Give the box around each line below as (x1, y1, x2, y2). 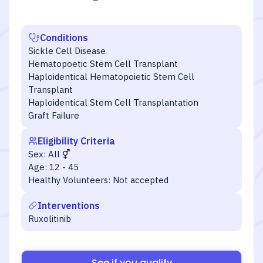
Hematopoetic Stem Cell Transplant (28, 58, 178, 69)
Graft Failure (28, 110, 79, 121)
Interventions (38, 200, 100, 211)
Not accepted (113, 174, 168, 186)
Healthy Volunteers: (28, 174, 110, 186)
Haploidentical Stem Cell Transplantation (28, 97, 198, 108)
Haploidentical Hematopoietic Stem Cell (28, 71, 194, 82)
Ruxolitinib (28, 213, 71, 224)
